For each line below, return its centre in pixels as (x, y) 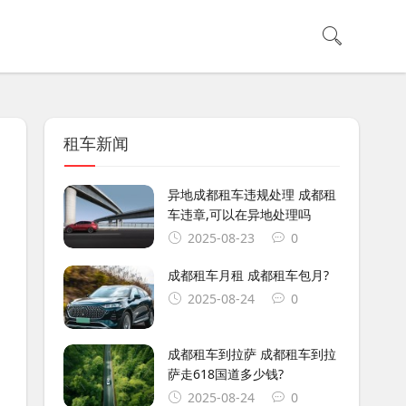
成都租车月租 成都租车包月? (248, 275)
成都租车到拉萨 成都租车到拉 (251, 353)
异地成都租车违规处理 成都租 (251, 194)
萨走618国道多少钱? (225, 373)
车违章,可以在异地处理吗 (239, 214)
